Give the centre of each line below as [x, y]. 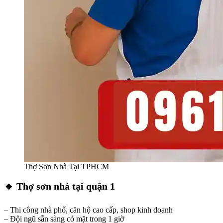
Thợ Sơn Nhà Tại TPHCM [66, 167]
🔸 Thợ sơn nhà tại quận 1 [59, 186]
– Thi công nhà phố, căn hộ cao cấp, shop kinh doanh [88, 210]
